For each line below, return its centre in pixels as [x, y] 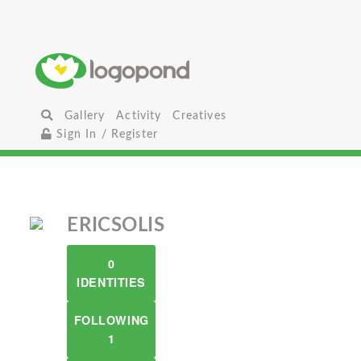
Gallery [85, 116]
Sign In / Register [106, 134]
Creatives [199, 116]
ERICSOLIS [116, 226]
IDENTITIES [111, 282]
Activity [139, 116]
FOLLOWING [111, 320]
